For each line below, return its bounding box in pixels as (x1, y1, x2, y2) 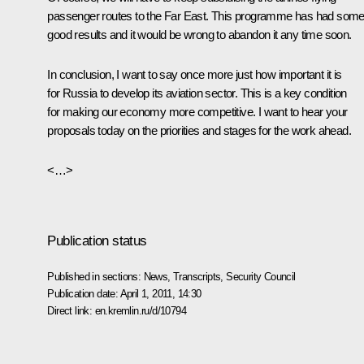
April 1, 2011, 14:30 (119, 287, 201, 300)
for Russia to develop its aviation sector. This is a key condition (47, 85, 347, 100)
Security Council (226, 270, 296, 283)
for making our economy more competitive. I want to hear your (47, 104, 348, 119)
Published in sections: (47, 270, 144, 283)
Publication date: (47, 287, 120, 300)
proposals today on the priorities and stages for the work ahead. (47, 123, 351, 137)
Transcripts (173, 270, 221, 283)
